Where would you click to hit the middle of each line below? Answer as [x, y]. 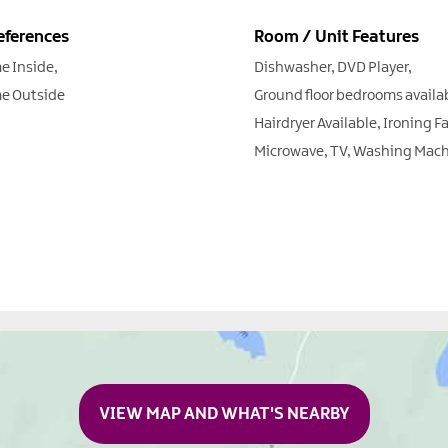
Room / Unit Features [337, 36]
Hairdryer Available [316, 123]
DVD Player [373, 67]
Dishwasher [293, 67]
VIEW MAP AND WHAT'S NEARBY [224, 413]
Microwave [289, 151]
